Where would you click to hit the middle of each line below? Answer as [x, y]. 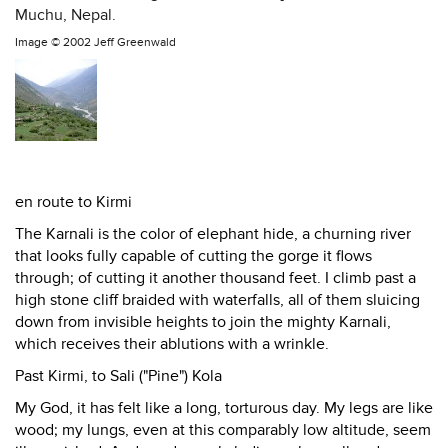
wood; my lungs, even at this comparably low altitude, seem [223, 430]
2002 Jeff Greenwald [119, 42]
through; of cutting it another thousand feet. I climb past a [215, 278]
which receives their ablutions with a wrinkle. [172, 344]
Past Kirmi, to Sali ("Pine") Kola [118, 376]
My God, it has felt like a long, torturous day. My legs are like [224, 408]
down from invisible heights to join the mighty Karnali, [203, 322]
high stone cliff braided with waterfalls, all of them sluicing [217, 300]
